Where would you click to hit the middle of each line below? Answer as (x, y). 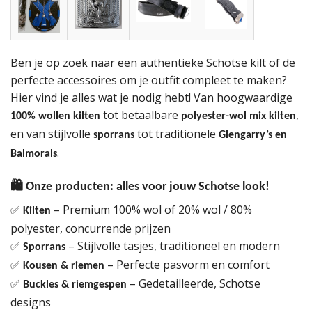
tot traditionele (177, 134)
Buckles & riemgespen (75, 285)
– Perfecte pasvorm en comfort (187, 265)
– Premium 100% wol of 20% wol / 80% (151, 210)
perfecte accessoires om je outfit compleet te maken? (149, 80)
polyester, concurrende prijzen (91, 229)
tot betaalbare (141, 115)
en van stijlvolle (52, 134)
